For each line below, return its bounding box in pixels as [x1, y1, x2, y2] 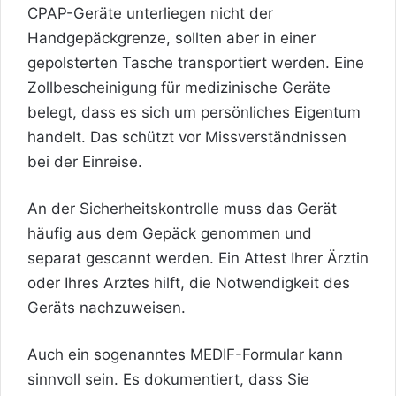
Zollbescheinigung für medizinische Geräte [27, 78, 331, 96]
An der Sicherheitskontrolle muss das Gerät [27, 199, 337, 217]
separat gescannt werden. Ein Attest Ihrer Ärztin [27, 248, 369, 267]
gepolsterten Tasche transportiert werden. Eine [27, 53, 364, 72]
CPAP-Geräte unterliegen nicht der [27, 4, 273, 22]
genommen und [196, 224, 312, 242]
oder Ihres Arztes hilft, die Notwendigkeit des [27, 273, 350, 292]
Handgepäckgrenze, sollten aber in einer [27, 28, 316, 47]
